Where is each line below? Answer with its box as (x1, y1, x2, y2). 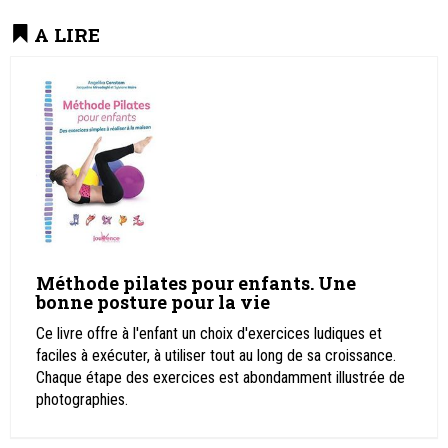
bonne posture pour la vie (36, 290, 270, 315)
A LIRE (34, 22, 100, 48)
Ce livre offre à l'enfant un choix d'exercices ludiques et (36, 324, 382, 344)
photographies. (36, 390, 128, 410)
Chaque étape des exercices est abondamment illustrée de (36, 368, 405, 388)
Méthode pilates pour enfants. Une (36, 271, 356, 296)
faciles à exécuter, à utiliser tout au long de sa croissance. (36, 346, 396, 366)
